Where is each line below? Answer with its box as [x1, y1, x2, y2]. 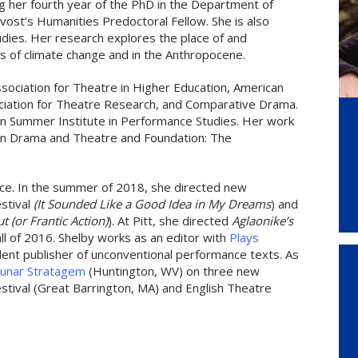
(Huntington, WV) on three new [86, 263, 260, 279]
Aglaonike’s [232, 213, 293, 229]
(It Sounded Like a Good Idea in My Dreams [34, 196, 271, 212]
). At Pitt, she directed [108, 213, 232, 229]
